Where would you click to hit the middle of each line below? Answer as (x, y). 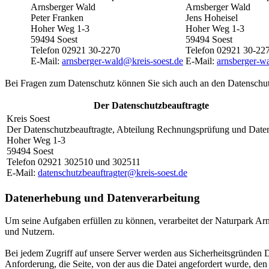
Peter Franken (57, 17)
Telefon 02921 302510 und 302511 (74, 162)
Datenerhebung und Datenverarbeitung (102, 198)
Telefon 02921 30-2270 (75, 50)
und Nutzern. (30, 232)
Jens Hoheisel (212, 17)
